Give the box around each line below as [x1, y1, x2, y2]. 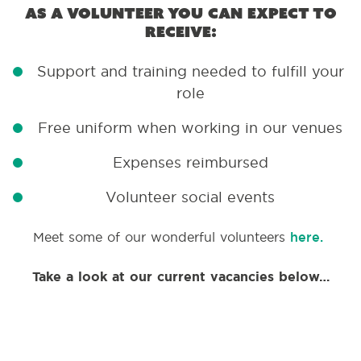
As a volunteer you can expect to [24, 3, 337, 23]
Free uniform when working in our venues [38, 118, 342, 137]
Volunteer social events [106, 188, 275, 206]
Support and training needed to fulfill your [36, 62, 344, 81]
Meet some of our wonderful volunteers [33, 229, 290, 245]
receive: [144, 22, 217, 41]
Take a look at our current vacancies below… [31, 268, 330, 285]
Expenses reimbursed [112, 153, 268, 172]
